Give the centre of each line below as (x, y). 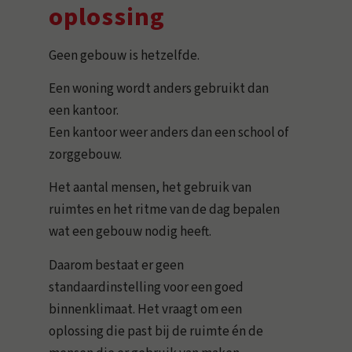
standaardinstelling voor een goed (147, 287)
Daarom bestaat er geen (117, 265)
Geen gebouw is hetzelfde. (125, 55)
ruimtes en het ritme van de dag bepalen (165, 210)
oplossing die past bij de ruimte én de (156, 331)
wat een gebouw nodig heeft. (130, 232)
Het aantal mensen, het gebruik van (150, 188)
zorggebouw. (86, 155)
